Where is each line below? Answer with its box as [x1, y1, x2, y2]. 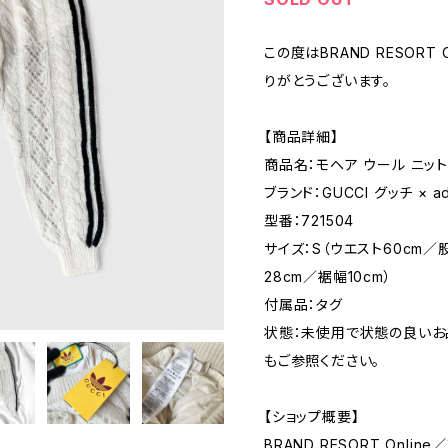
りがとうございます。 [264, 71, 392, 89]
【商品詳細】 [264, 127, 339, 145]
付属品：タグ [264, 295, 343, 313]
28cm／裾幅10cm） [264, 267, 392, 285]
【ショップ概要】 [264, 407, 360, 425]
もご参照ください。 [264, 351, 381, 369]
